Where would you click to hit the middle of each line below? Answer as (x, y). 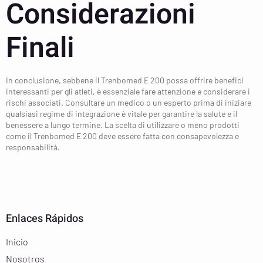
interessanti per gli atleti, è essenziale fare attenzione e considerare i (128, 91)
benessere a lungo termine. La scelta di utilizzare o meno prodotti (123, 124)
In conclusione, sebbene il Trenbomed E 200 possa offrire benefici (125, 80)
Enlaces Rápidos (45, 218)
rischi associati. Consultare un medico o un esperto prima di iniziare (129, 102)
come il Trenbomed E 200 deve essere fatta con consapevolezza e (122, 136)
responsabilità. (33, 147)
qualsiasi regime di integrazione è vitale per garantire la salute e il (122, 113)
